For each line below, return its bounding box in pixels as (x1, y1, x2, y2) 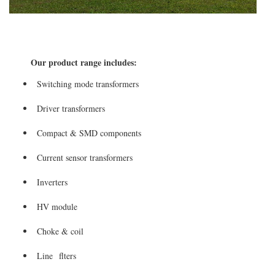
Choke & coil (37, 225, 83, 237)
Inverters (37, 176, 68, 188)
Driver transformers (37, 103, 136, 114)
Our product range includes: (9, 56, 137, 69)
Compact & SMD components (37, 127, 221, 139)
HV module (37, 201, 77, 212)
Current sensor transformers (37, 152, 133, 163)
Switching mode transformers (37, 78, 139, 90)
